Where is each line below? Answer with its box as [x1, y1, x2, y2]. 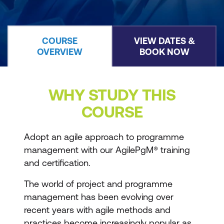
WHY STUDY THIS [48, 85, 176, 104]
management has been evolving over [24, 191, 173, 202]
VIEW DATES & [133, 35, 195, 46]
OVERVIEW [37, 46, 82, 57]
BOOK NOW [139, 46, 189, 57]
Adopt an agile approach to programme [24, 131, 184, 142]
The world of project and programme [24, 178, 172, 189]
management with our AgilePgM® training [24, 144, 190, 155]
